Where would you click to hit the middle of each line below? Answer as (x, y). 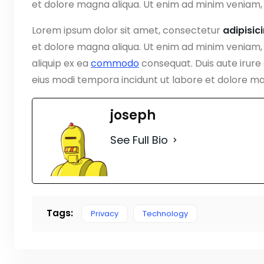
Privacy (105, 213)
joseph (133, 115)
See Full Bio (139, 140)
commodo (115, 63)
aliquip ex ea (61, 63)
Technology (165, 213)
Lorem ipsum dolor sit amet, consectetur (127, 30)
